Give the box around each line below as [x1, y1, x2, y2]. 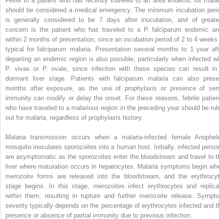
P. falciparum [143, 25, 182, 33]
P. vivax [5, 65, 30, 72]
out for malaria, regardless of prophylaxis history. [5, 113, 143, 121]
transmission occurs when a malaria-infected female [30, 133, 195, 141]
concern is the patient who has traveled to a [5, 25, 144, 33]
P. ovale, [42, 65, 69, 72]
